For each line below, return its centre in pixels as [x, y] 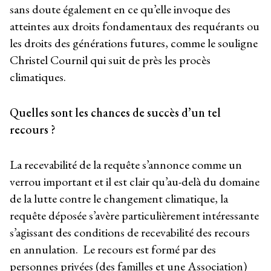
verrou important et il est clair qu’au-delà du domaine [135, 181]
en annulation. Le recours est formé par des [113, 249]
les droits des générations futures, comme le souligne [134, 43]
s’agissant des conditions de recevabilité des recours [130, 232]
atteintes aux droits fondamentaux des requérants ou [135, 26]
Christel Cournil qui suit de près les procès [110, 60]
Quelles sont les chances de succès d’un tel [115, 112]
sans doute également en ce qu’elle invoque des [120, 9]
